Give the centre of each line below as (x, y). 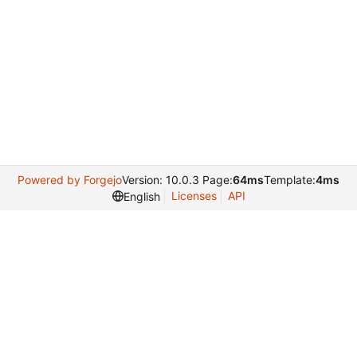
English (141, 196)
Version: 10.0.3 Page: (177, 180)
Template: (290, 180)
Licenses (194, 196)
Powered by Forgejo (70, 180)
